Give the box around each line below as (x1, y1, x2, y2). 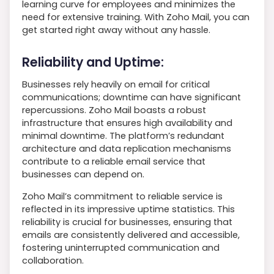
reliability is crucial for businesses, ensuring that (22, 215, 232, 228)
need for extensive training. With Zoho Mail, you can (22, 10, 250, 23)
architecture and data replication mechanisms (22, 142, 231, 155)
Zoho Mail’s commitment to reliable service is (22, 190, 223, 202)
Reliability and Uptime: (22, 53, 164, 71)
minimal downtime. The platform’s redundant (22, 129, 224, 142)
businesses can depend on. (22, 168, 144, 180)
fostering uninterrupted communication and (22, 241, 220, 254)
